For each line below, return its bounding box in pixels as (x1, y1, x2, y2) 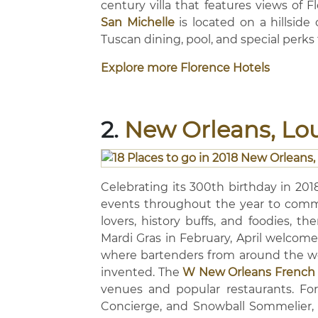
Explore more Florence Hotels (101, 61, 270, 75)
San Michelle (101, 16, 175, 29)
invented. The (101, 265, 183, 279)
